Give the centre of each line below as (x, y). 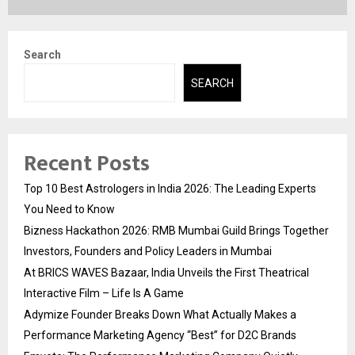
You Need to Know (69, 209)
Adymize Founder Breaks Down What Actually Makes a (160, 314)
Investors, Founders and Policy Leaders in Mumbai (148, 251)
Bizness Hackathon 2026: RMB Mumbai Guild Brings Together (176, 230)
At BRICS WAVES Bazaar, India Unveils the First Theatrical (166, 272)
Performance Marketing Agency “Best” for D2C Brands (160, 335)
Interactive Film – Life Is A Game (104, 293)
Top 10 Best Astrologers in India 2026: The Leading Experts (170, 188)
